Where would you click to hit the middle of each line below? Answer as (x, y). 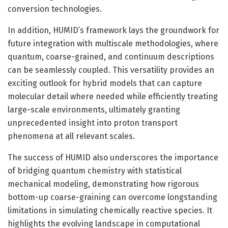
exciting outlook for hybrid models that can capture (105, 83)
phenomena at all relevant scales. (71, 136)
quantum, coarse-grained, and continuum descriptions (111, 56)
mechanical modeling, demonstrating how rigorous (103, 184)
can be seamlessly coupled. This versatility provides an (111, 70)
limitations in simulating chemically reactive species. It (110, 210)
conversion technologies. (55, 9)
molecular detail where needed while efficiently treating (113, 96)
